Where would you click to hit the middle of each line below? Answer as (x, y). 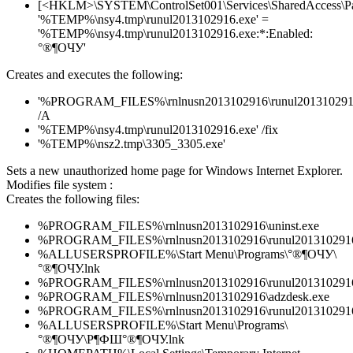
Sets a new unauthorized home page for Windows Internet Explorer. (175, 171)
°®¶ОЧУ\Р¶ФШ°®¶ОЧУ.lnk (111, 340)
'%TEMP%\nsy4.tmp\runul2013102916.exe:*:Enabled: (175, 34)
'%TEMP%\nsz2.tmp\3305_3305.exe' (132, 144)
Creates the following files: (73, 199)
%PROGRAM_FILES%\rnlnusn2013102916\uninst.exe (178, 226)
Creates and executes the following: (95, 75)
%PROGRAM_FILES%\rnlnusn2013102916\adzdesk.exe (184, 297)
